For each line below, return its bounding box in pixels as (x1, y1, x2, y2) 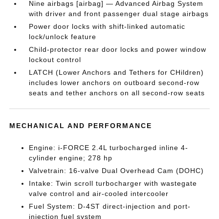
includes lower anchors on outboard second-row (29, 79, 200, 87)
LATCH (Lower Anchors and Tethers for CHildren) (29, 68, 204, 76)
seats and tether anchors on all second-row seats (29, 89, 205, 97)
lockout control (29, 56, 82, 64)
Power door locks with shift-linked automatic (29, 22, 186, 30)
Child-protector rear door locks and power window (29, 45, 207, 53)
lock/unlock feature (29, 33, 97, 41)
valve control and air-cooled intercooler (29, 190, 169, 197)
